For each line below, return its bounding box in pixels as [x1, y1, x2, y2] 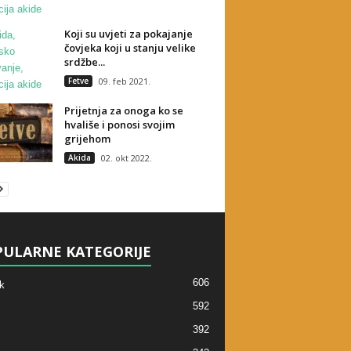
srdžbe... [63, 55, 105, 69]
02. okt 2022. [100, 152, 152, 164]
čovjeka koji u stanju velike [63, 41, 196, 55]
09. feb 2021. [98, 75, 150, 87]
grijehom [63, 132, 110, 146]
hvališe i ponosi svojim [63, 118, 175, 132]
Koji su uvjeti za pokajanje [63, 27, 193, 41]
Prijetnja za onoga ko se [63, 103, 183, 118]
